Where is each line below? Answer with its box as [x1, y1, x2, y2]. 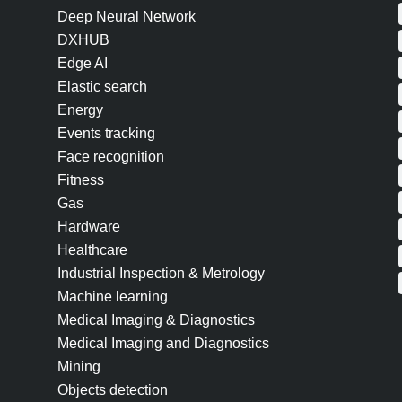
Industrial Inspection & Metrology [57, 266, 265, 281]
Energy [57, 102, 103, 118]
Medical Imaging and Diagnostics [57, 336, 269, 351]
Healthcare [57, 242, 127, 258]
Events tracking [57, 126, 155, 141]
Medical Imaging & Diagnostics [57, 312, 255, 328]
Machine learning [57, 289, 168, 304]
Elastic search [57, 79, 147, 94]
